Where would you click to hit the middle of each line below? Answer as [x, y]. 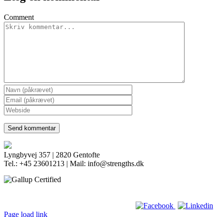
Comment [19, 17]
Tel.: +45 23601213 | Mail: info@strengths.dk [74, 163]
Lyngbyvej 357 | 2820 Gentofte [52, 155]
